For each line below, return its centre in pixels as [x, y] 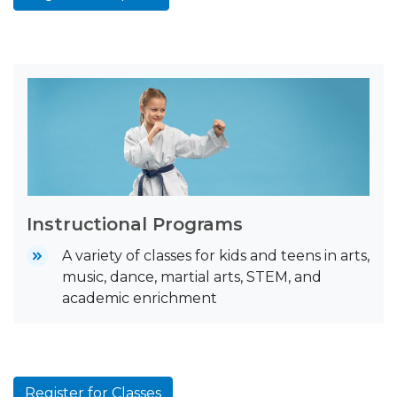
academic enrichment [140, 299]
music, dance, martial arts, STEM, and [192, 277]
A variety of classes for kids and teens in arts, [216, 256]
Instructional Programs [135, 225]
